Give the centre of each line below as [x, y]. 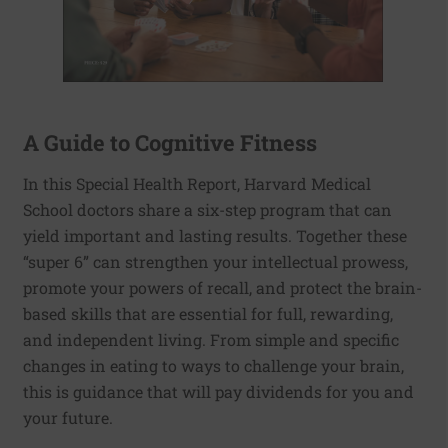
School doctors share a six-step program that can [207, 209]
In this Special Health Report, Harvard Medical [197, 183]
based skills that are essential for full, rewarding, [208, 313]
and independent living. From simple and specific [211, 339]
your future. [68, 417]
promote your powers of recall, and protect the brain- [222, 287]
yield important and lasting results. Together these [215, 235]
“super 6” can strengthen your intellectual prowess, [215, 261]
